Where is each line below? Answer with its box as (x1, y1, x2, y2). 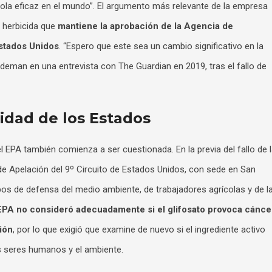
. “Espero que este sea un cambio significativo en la (59, 41, 263, 52)
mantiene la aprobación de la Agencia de (58, 21, 233, 32)
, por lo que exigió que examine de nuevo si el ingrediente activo (13, 224, 265, 235)
